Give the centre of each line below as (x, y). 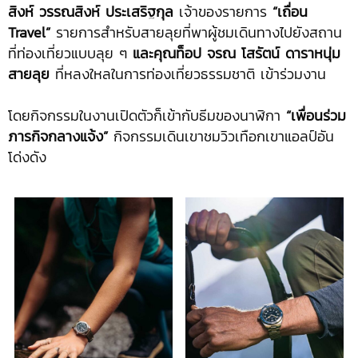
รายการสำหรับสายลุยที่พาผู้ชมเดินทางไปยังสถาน (196, 33)
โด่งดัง (27, 157)
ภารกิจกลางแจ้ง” (58, 137)
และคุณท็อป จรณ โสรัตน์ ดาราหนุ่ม (237, 54)
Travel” (29, 33)
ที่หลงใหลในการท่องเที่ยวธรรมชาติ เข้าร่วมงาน (188, 74)
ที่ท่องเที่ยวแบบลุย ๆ (70, 54)
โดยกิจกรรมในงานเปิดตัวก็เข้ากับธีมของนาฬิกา (147, 116)
